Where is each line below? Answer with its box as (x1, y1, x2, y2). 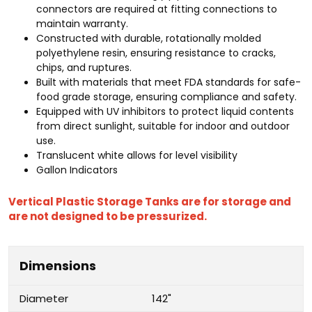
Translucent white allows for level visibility (36, 148, 237, 162)
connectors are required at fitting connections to (36, 2, 277, 16)
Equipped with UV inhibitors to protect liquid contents (36, 104, 294, 118)
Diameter (19, 291, 68, 306)
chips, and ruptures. (36, 61, 132, 75)
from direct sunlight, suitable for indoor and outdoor (36, 119, 290, 133)
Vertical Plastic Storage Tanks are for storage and (8, 194, 291, 209)
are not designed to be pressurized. (8, 209, 207, 224)
